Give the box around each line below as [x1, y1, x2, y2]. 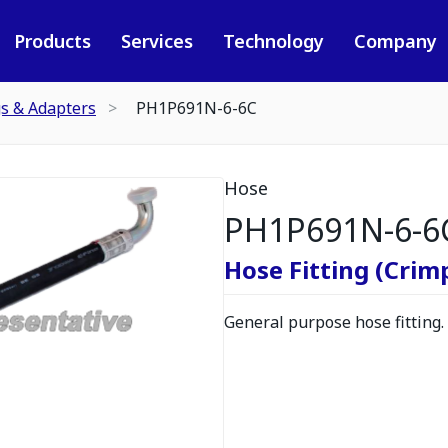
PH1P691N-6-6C [136, 97, 257, 119]
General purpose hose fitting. [224, 311, 444, 333]
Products [13, 29, 91, 53]
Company [353, 29, 437, 53]
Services [120, 29, 193, 53]
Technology [222, 29, 324, 53]
